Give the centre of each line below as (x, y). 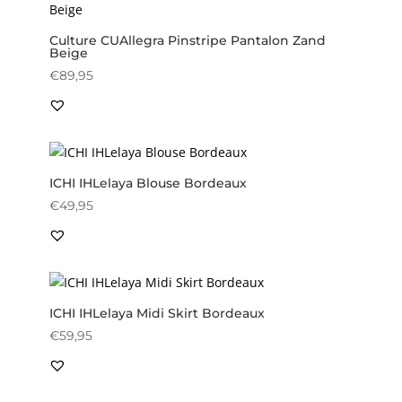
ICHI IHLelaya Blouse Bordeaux (148, 183)
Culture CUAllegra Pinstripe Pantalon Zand (187, 40)
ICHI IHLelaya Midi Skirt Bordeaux (157, 313)
